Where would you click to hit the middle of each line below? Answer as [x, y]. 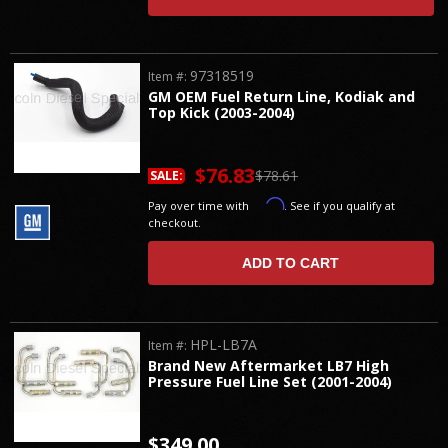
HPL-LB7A [224, 344]
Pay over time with [200, 206]
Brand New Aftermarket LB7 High [269, 365]
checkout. [175, 223]
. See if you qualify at [340, 206]
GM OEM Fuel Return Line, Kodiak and [282, 96]
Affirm [268, 204]
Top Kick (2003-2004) [222, 112]
